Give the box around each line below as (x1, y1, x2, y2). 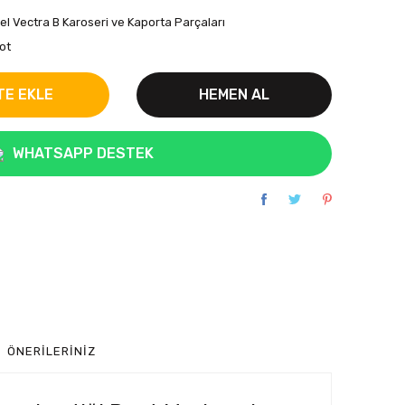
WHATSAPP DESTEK (13, 145, 154, 162)
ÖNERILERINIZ (6, 344, 97, 358)
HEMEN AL (199, 86, 269, 103)
